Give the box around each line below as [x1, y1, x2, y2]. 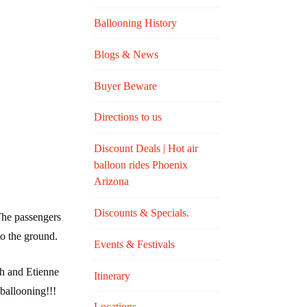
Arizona [94, 175, 130, 188]
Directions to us [94, 111, 162, 123]
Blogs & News [94, 48, 159, 60]
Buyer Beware [94, 79, 158, 92]
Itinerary [94, 269, 131, 282]
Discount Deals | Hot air [94, 143, 199, 155]
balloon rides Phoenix [94, 159, 188, 171]
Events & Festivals [94, 238, 175, 250]
